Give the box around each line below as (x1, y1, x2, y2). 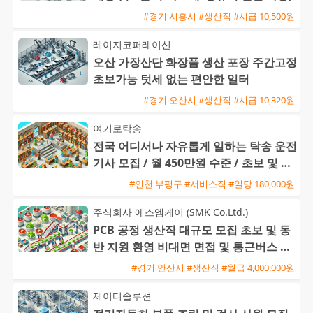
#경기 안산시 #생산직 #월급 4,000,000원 (131, 261, 295, 274)
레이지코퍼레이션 (93, 38, 171, 52)
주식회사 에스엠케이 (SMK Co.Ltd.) (93, 205, 248, 219)
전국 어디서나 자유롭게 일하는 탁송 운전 (93, 138, 297, 154)
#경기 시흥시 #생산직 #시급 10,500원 (143, 9, 295, 22)
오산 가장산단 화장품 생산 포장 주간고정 (93, 54, 297, 71)
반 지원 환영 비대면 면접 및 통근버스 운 (93, 239, 291, 255)
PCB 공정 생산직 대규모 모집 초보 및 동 (93, 222, 291, 238)
